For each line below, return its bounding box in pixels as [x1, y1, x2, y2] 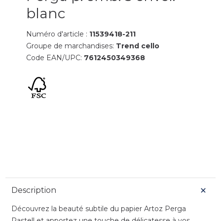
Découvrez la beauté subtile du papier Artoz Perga [11, 204, 186, 213]
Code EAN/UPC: [26, 53, 84, 62]
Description [11, 185, 56, 195]
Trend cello [116, 41, 160, 50]
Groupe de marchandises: [26, 41, 116, 50]
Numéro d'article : [26, 29, 90, 38]
